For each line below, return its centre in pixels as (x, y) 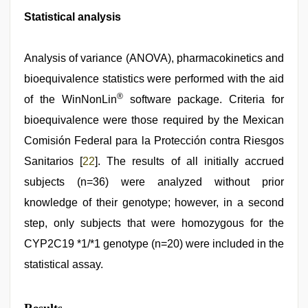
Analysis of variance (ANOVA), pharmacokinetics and (154, 58)
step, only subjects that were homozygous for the (154, 223)
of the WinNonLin (70, 99)
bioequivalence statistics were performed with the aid (154, 79)
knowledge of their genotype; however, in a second (154, 202)
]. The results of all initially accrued (190, 161)
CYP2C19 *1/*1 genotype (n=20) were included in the (154, 244)
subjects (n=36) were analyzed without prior (154, 182)
